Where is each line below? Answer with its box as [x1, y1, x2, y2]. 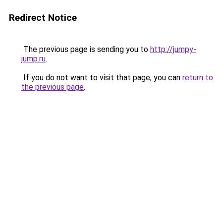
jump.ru [21, 54, 46, 63]
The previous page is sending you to [21, 45, 150, 54]
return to [182, 73, 213, 82]
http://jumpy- [150, 45, 196, 54]
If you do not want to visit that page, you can [21, 73, 182, 82]
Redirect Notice [9, 12, 77, 23]
